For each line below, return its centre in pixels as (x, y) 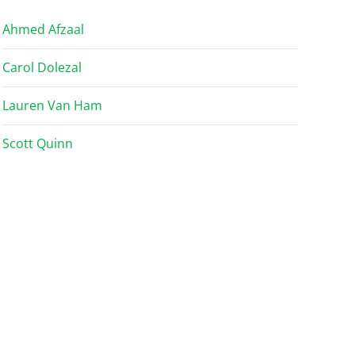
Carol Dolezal (42, 67)
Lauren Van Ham (52, 105)
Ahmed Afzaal (43, 29)
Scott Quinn (37, 143)
